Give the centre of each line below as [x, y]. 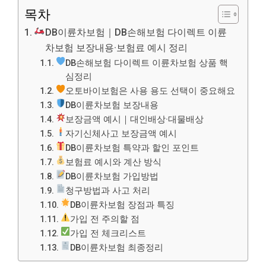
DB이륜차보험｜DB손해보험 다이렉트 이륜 [136, 32]
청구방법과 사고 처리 [108, 191]
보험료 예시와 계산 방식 [114, 162]
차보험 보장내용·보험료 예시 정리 [116, 48]
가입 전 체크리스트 [108, 233]
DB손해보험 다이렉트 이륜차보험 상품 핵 [147, 63]
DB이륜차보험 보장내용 [112, 105]
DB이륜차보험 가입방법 [112, 176]
